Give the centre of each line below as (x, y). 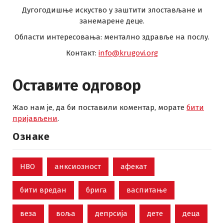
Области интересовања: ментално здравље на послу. (112, 37)
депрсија (111, 213)
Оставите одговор (77, 85)
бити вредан (43, 190)
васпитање (147, 190)
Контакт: (82, 53)
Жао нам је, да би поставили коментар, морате (99, 107)
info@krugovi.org (128, 53)
